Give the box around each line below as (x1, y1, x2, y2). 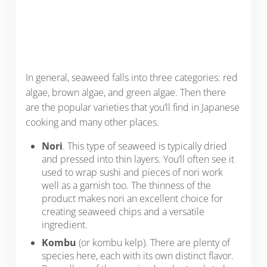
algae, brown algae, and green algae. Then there (25, 85, 226, 99)
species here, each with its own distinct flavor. (42, 249, 234, 262)
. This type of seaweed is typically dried (63, 139, 228, 153)
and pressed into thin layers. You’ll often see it (42, 152, 235, 166)
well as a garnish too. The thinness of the (42, 178, 212, 192)
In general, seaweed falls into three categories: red (25, 70, 238, 84)
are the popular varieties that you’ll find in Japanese (25, 100, 240, 114)
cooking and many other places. (25, 115, 164, 129)
